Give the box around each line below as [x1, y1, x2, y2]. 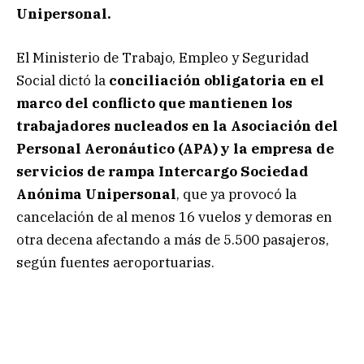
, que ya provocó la [176, 185, 297, 204]
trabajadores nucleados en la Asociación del [16, 117, 338, 136]
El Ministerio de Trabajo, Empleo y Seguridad [16, 49, 309, 67]
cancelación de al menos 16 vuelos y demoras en [16, 208, 332, 227]
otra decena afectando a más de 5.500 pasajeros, [16, 231, 329, 249]
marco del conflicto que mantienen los [16, 94, 292, 113]
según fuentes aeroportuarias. [16, 253, 214, 272]
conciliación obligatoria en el [109, 71, 324, 90]
